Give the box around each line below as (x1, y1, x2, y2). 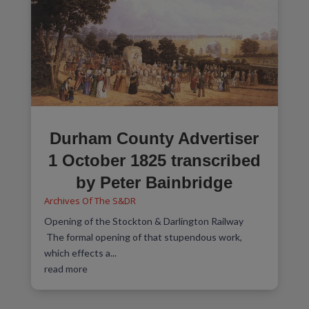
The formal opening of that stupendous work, (43, 230, 242, 243)
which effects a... (43, 246, 117, 259)
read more (43, 262, 88, 275)
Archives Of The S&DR (43, 194, 136, 207)
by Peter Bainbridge (76, 172, 233, 192)
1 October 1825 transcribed (48, 150, 261, 170)
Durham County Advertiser (50, 128, 259, 148)
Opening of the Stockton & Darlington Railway (43, 215, 243, 227)
